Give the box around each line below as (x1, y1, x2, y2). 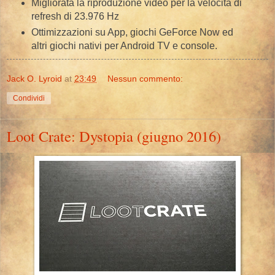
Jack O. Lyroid (7, 74, 62, 84)
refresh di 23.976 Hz (31, 11, 119, 22)
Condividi (13, 94, 45, 103)
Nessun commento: (107, 74, 184, 84)
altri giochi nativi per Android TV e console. (31, 41, 217, 52)
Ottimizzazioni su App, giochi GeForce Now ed (31, 27, 233, 38)
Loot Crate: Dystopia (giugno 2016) (7, 126, 221, 147)
